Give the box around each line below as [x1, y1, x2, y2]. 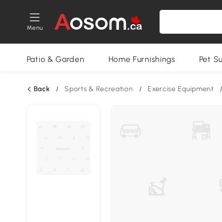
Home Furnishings [108, 55, 175, 64]
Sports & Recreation [64, 85, 133, 93]
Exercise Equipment [148, 85, 214, 93]
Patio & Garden [26, 55, 85, 64]
